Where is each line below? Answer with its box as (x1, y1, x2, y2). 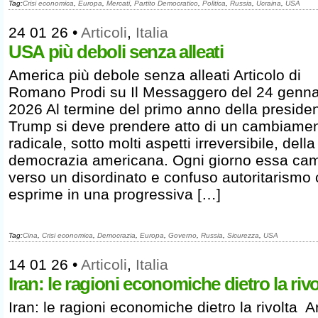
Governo (168, 231, 197, 239)
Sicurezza (227, 231, 259, 239)
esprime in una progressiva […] (9, 186, 221, 202)
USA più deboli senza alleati (9, 41, 224, 62)
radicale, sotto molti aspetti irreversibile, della (9, 135, 315, 151)
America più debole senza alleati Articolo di (9, 67, 301, 83)
